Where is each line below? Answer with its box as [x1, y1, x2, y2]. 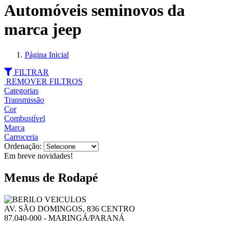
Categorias [4, 86, 39, 95]
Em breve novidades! [4, 151, 73, 160]
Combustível [4, 113, 45, 123]
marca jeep [4, 20, 82, 39]
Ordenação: [4, 141, 44, 150]
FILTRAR [12, 67, 49, 76]
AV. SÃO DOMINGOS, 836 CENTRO [4, 204, 135, 213]
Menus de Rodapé [4, 170, 98, 184]
